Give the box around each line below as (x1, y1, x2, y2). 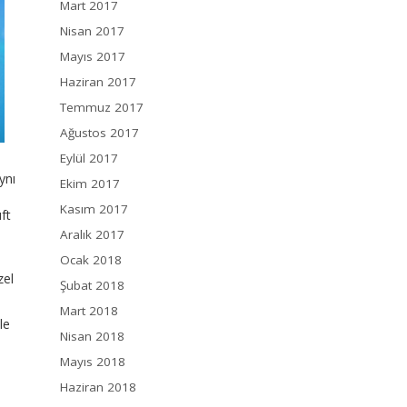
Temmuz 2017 (60, 99, 144, 116)
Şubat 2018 (60, 277, 124, 294)
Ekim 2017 (60, 175, 120, 193)
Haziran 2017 (60, 74, 136, 91)
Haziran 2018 (60, 379, 136, 396)
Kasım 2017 (60, 201, 128, 218)
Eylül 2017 (60, 150, 118, 167)
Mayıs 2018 (60, 353, 125, 371)
